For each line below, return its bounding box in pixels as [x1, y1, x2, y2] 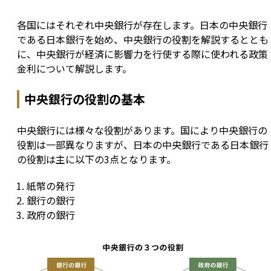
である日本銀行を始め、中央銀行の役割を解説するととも [17, 32, 269, 47]
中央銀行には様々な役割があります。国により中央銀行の [17, 123, 267, 138]
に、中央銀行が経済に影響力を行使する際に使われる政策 [17, 47, 268, 62]
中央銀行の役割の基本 [24, 90, 145, 108]
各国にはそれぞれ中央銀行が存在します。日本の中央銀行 [17, 18, 267, 33]
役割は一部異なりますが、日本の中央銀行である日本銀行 [17, 137, 269, 152]
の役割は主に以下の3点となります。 [17, 152, 176, 167]
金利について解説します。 [17, 61, 132, 76]
